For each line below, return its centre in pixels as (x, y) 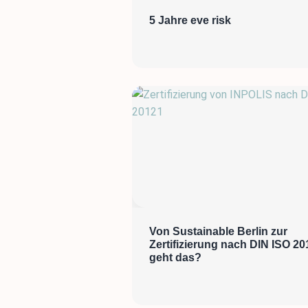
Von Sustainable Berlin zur (218, 231)
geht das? (175, 257)
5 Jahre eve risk (190, 20)
